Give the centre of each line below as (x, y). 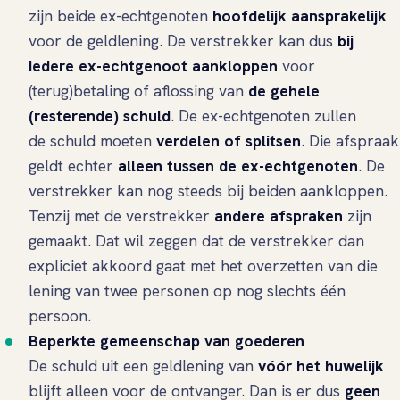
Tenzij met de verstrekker (121, 216)
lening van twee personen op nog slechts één (187, 291)
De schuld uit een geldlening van (143, 366)
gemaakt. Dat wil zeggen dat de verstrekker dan (196, 241)
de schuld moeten (92, 141)
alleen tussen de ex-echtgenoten (238, 166)
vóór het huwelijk (321, 366)
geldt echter (73, 166)
